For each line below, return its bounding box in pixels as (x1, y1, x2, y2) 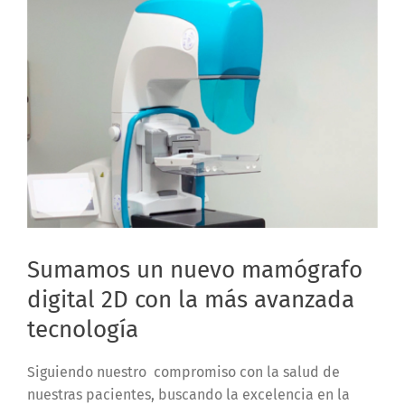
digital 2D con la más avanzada (27, 286, 354, 315)
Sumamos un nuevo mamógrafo (27, 256, 363, 285)
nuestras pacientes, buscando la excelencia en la (27, 385, 350, 403)
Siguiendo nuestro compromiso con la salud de (27, 363, 340, 381)
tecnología (27, 316, 138, 344)
